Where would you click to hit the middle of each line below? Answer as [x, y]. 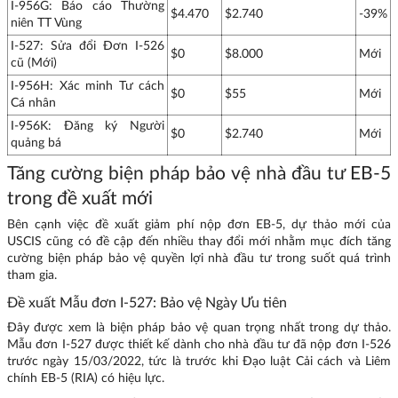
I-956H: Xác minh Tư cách [88, 87]
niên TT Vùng [46, 24]
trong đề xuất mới [80, 198]
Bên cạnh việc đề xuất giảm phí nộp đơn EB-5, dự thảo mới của [199, 224]
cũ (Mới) [34, 64]
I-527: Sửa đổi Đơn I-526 [88, 47]
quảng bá [36, 143]
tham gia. [36, 275]
